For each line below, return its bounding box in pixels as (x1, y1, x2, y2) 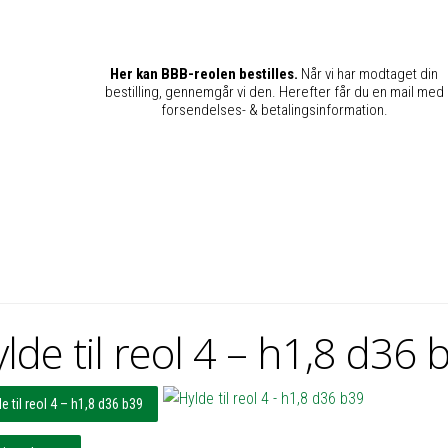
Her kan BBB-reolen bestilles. (110, 65, 298, 83)
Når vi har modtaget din (298, 65, 438, 83)
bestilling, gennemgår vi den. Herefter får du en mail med (104, 83, 444, 101)
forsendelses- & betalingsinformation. (160, 101, 388, 119)
